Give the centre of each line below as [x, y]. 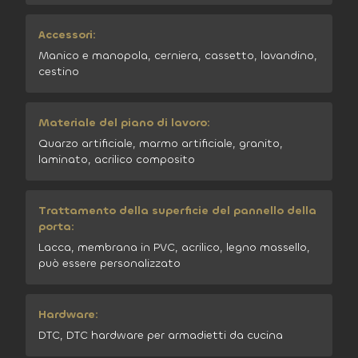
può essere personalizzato [109, 263]
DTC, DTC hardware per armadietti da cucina [161, 335]
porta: [56, 227]
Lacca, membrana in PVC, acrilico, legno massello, [174, 247]
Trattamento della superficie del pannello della [177, 211]
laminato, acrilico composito [117, 159]
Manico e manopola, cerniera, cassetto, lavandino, [178, 56]
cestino [59, 72]
